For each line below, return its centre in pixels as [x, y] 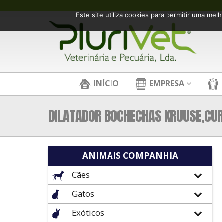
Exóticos [87, 212]
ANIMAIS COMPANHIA [130, 155]
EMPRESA [166, 83]
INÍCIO [105, 83]
